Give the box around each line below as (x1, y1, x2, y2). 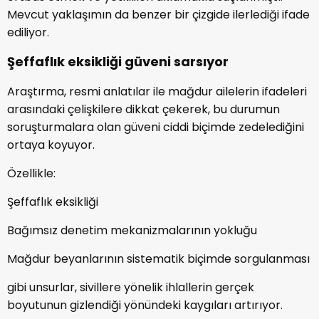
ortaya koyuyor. (7, 136, 95, 153)
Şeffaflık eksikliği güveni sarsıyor (7, 52, 229, 70)
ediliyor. (7, 23, 49, 41)
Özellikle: (7, 164, 56, 182)
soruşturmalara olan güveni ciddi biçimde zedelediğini (7, 118, 304, 135)
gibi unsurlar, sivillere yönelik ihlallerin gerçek (7, 278, 254, 296)
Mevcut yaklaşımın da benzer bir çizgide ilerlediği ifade (7, 6, 310, 23)
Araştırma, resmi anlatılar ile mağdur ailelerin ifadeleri (7, 83, 307, 100)
